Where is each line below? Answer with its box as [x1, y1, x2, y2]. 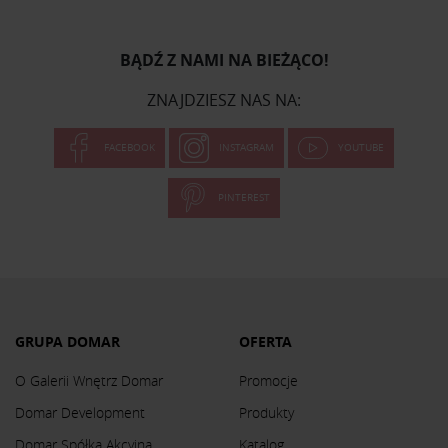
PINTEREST [218, 190, 270, 204]
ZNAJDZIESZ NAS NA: [147, 88, 301, 111]
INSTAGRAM [219, 140, 274, 154]
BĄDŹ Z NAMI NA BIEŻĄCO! [119, 48, 329, 71]
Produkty [239, 402, 294, 422]
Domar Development [15, 402, 145, 422]
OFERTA [239, 331, 292, 351]
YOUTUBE [338, 140, 384, 154]
